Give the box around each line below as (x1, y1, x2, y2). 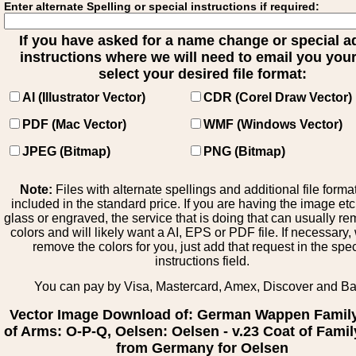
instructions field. (155, 254, 250, 268)
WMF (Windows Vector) (203, 118, 342, 131)
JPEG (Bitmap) (22, 145, 110, 158)
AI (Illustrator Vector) (22, 91, 145, 104)
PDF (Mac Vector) (22, 118, 126, 131)
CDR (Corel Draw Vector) (203, 91, 352, 104)
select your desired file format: (99, 66, 307, 82)
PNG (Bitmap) (203, 145, 285, 158)
